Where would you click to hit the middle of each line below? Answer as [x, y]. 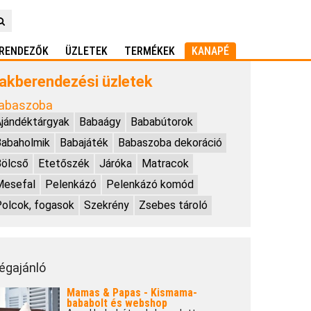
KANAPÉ [210, 51]
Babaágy [100, 122]
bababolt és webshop [117, 303]
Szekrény [106, 205]
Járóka [115, 163]
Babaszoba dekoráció [170, 143]
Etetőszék [64, 163]
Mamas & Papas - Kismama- [132, 293]
